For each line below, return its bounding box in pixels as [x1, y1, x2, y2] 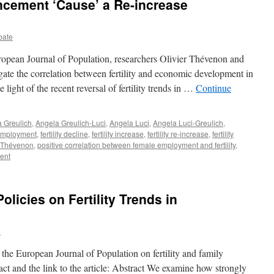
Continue [196, 81, 231, 94]
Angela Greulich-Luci [35, 117, 106, 128]
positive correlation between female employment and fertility [37, 139, 235, 150]
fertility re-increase [147, 128, 209, 139]
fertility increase [92, 128, 144, 139]
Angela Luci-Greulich [153, 117, 223, 128]
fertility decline [40, 128, 88, 139]
